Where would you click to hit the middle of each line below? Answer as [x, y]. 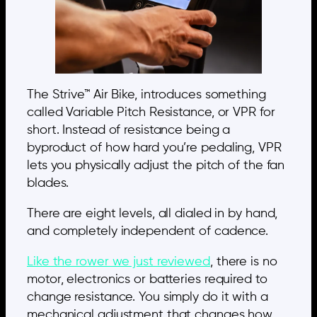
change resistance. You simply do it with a [148, 298]
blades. [48, 184]
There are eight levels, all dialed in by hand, [152, 214]
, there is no [243, 262]
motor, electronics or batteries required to [147, 280]
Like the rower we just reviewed [119, 262]
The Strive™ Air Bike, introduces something [146, 95]
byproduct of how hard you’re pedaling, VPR [154, 148]
